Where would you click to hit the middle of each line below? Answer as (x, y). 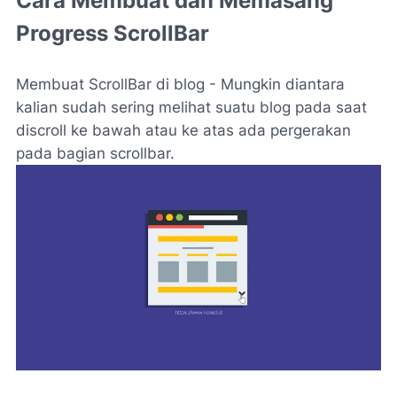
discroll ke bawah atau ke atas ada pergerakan (183, 130)
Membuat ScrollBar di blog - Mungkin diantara (180, 84)
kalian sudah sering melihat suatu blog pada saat (191, 107)
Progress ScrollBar (113, 33)
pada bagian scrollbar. (95, 153)
